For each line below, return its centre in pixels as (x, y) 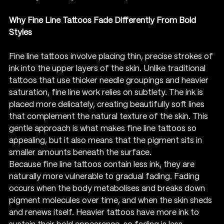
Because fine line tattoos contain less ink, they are (103, 164)
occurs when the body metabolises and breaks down (108, 188)
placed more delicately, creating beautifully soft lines (108, 104)
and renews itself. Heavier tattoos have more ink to (105, 212)
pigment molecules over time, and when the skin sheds (111, 200)
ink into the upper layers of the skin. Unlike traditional (108, 68)
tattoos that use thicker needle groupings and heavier (110, 80)
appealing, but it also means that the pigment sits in (106, 140)
